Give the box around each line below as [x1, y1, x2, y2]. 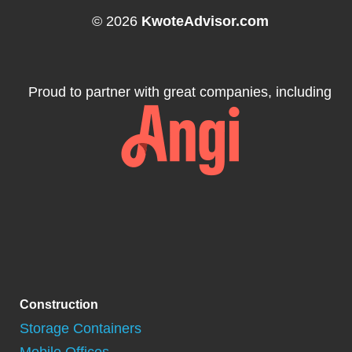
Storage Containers [20, 320, 141, 336]
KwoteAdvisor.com [141, 13, 269, 30]
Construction [20, 297, 98, 311]
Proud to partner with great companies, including [28, 84, 332, 101]
